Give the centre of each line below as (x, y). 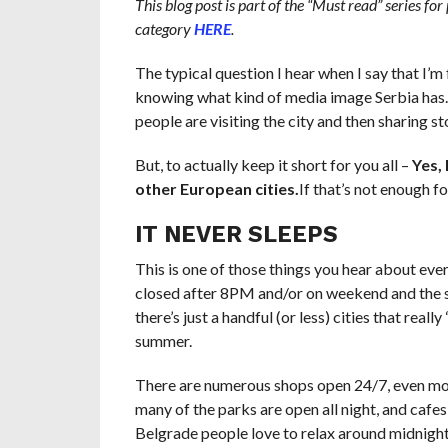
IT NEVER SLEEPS (236, 234)
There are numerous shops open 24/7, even (281, 384)
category (164, 28)
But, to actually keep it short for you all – (273, 164)
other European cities (214, 188)
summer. (163, 340)
